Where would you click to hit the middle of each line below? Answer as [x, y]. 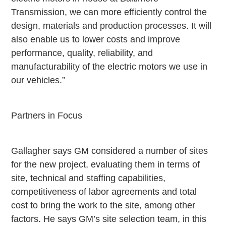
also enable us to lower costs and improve [96, 40]
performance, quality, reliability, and [82, 53]
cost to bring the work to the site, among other [103, 206]
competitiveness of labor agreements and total [104, 192]
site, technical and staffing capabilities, [89, 178]
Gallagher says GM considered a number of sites [110, 151]
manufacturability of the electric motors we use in [109, 67]
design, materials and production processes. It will [111, 26]
